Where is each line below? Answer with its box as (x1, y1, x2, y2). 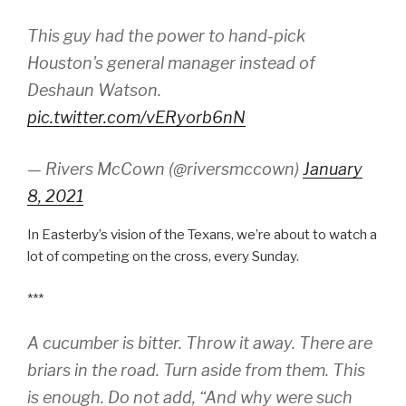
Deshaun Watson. (27, 81, 161, 100)
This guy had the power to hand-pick (27, 26, 305, 45)
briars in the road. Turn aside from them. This (27, 361, 365, 380)
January (303, 159, 362, 179)
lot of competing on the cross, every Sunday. (27, 248, 299, 265)
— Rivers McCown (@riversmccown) (27, 159, 303, 179)
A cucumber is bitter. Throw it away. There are (27, 333, 372, 353)
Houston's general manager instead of (27, 53, 315, 72)
